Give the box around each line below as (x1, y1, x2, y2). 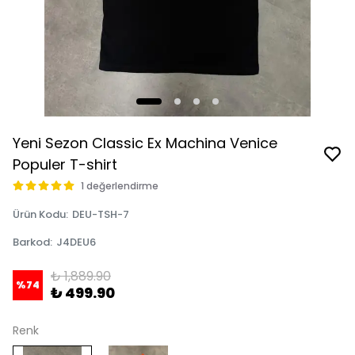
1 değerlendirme (81, 179, 158, 193)
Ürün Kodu (13, 207, 66, 222)
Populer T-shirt (13, 155, 117, 174)
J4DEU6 (56, 235, 96, 250)
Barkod (13, 235, 50, 250)
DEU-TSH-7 (72, 207, 129, 222)
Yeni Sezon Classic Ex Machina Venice (13, 133, 277, 153)
